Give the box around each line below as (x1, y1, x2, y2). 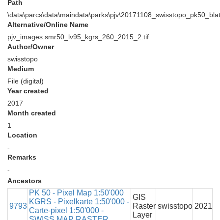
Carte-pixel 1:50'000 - (29, 206, 104, 215)
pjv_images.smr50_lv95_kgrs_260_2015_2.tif (7, 33, 149, 41)
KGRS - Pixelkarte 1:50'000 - (29, 197, 129, 206)
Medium (7, 65, 34, 73)
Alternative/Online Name (7, 21, 88, 28)
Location (7, 131, 37, 139)
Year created (7, 87, 49, 95)
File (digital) (7, 77, 44, 85)
